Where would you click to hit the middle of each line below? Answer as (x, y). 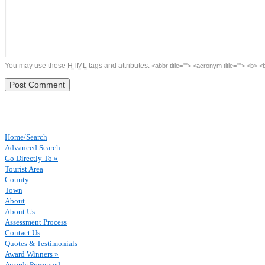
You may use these (36, 66)
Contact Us (22, 233)
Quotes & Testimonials (41, 243)
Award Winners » (32, 254)
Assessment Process (36, 222)
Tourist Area (24, 169)
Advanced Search (33, 148)
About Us (20, 211)
